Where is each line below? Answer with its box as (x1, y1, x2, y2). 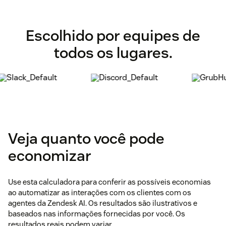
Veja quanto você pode (8, 129, 164, 149)
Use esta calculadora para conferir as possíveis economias (8, 177, 211, 187)
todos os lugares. (53, 43, 173, 63)
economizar (8, 146, 91, 166)
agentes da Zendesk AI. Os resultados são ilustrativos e (8, 198, 197, 208)
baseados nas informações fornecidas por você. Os (8, 209, 185, 219)
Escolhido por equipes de (26, 26, 200, 46)
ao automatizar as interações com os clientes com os (8, 188, 191, 198)
